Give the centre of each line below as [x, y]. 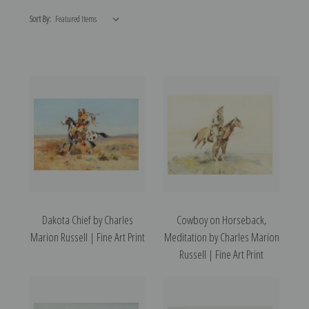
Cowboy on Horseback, [221, 220]
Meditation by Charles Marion [221, 237]
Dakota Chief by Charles [88, 220]
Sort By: [40, 19]
